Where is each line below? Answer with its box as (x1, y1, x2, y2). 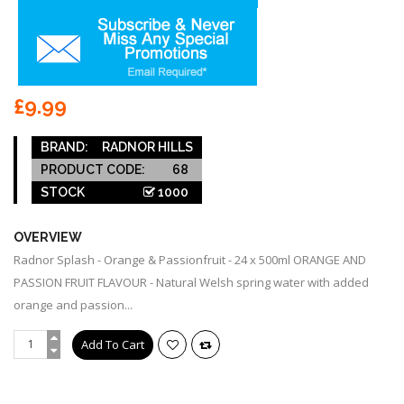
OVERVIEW (14, 229, 82, 244)
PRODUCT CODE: (41, 161, 145, 177)
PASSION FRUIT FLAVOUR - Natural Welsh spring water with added (14, 273, 369, 290)
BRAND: (41, 139, 88, 154)
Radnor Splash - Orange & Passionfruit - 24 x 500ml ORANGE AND (14, 251, 366, 268)
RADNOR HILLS (102, 139, 193, 154)
